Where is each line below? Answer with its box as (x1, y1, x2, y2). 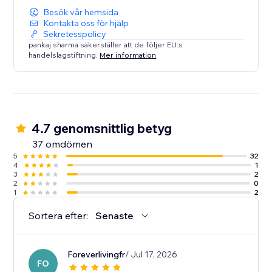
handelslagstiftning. (29, 50, 100, 59)
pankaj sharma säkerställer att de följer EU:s (29, 40, 183, 50)
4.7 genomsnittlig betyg (32, 120, 172, 137)
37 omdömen (32, 138, 93, 151)
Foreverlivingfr (67, 249, 126, 260)
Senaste (95, 209, 134, 222)
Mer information (100, 50, 157, 59)
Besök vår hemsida (43, 7, 119, 18)
